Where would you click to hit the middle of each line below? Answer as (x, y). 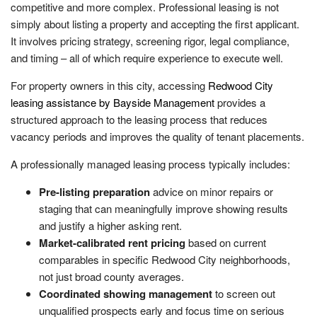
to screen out (244, 293)
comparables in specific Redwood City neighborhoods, (165, 259)
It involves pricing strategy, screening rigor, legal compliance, (150, 40)
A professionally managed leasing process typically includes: (150, 163)
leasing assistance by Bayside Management (113, 102)
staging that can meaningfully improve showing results (163, 208)
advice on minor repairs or (212, 191)
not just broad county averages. (111, 276)
